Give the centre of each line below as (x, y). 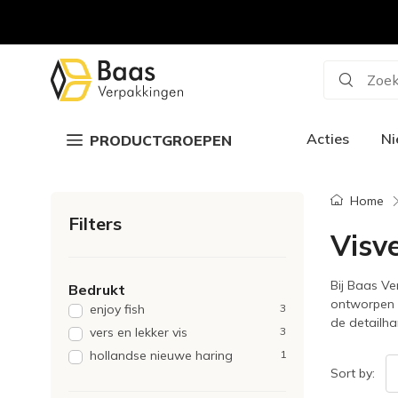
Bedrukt (97, 290)
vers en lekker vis (139, 332)
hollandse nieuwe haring (161, 355)
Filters (95, 223)
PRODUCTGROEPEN (161, 140)
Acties (328, 139)
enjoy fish (117, 309)
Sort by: (353, 373)
